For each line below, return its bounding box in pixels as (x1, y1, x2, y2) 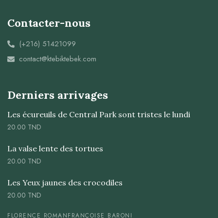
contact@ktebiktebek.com (18, 53, 96, 64)
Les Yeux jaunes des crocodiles (7, 177, 123, 187)
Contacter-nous (7, 16, 91, 30)
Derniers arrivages (7, 88, 108, 102)
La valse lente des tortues (7, 143, 103, 153)
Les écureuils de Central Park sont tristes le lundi (7, 109, 190, 119)
